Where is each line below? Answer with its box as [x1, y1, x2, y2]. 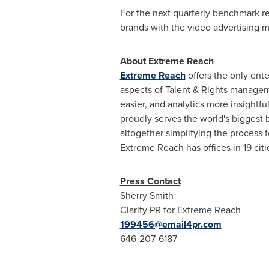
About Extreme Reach [119, 54, 214, 68]
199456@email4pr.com [119, 217, 222, 231]
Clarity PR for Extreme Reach [119, 203, 241, 217]
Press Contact [119, 174, 181, 188]
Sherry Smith [119, 189, 174, 202]
